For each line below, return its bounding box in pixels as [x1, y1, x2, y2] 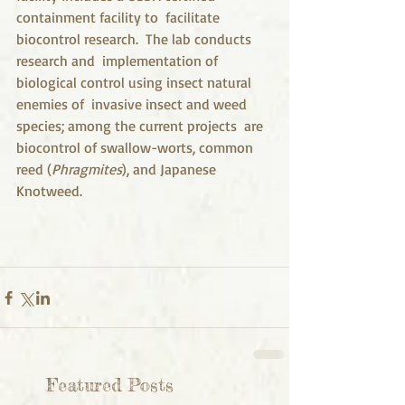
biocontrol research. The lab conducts [16, 30, 255, 48]
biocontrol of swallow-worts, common [16, 138, 257, 156]
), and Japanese [122, 160, 220, 178]
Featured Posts [46, 373, 174, 396]
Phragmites [52, 160, 122, 178]
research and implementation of [16, 52, 221, 70]
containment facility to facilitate [16, 8, 223, 26]
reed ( [16, 160, 52, 178]
